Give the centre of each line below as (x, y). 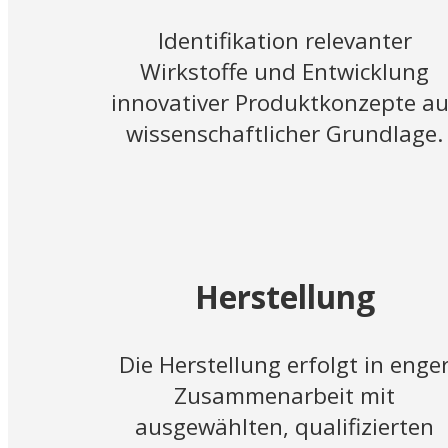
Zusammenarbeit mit (285, 396)
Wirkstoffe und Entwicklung (285, 72)
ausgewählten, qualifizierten (285, 427)
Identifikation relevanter (284, 41)
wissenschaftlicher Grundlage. (285, 134)
